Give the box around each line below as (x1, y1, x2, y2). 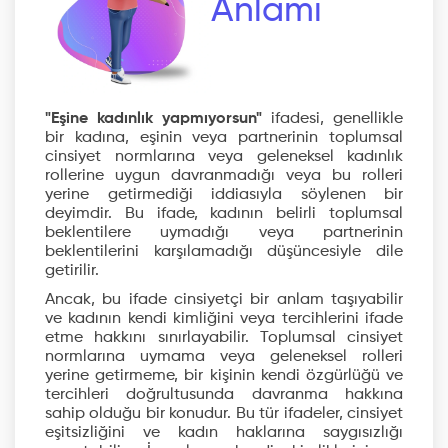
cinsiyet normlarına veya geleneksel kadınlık (45, 149, 403, 165)
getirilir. (45, 263, 99, 279)
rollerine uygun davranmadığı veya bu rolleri (45, 168, 403, 184)
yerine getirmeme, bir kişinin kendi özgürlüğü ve (45, 368, 403, 384)
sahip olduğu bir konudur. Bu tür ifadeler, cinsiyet (45, 406, 403, 422)
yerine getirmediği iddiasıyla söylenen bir (45, 187, 403, 203)
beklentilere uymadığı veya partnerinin (45, 225, 403, 241)
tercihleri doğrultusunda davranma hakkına (45, 387, 403, 403)
